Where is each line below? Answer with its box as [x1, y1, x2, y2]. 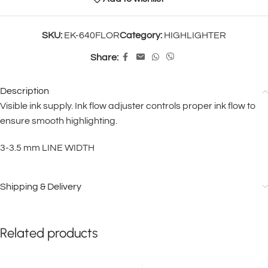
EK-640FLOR [64, 31, 120, 40]
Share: [90, 52, 118, 62]
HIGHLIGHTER [164, 31, 226, 40]
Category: [120, 31, 162, 40]
